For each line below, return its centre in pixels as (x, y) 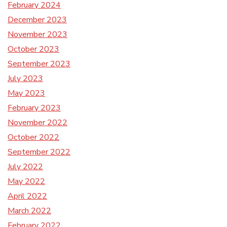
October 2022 (33, 137)
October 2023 (33, 49)
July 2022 (25, 166)
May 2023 (26, 93)
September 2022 (39, 152)
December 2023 (37, 20)
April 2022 (27, 196)
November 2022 (37, 122)
